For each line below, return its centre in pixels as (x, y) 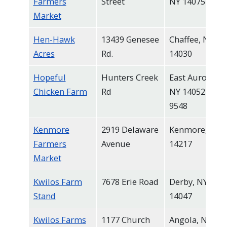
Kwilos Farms (60, 219)
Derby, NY (188, 181)
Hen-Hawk (54, 39)
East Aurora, (193, 77)
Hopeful (49, 77)
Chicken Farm (60, 91)
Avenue (116, 143)
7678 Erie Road (130, 181)
